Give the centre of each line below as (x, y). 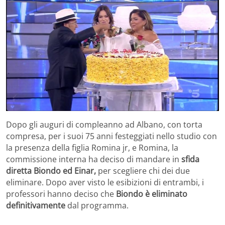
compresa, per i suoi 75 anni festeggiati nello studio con (111, 136)
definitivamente (36, 206)
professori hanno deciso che (61, 194)
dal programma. (97, 206)
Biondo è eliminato (152, 194)
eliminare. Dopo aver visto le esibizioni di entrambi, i (105, 183)
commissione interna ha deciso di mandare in (94, 159)
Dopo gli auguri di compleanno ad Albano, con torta (104, 125)
